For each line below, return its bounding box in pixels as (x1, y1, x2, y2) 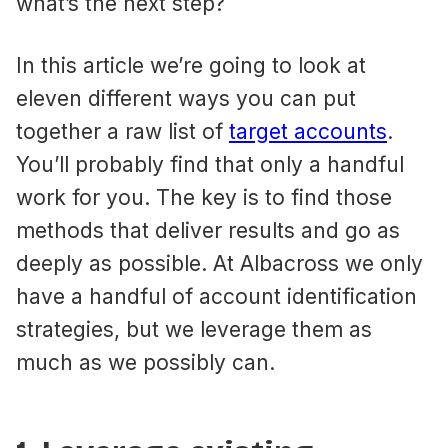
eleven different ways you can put (16, 86, 356, 112)
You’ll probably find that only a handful (16, 152, 404, 178)
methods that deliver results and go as (16, 218, 400, 244)
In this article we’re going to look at (16, 53, 366, 79)
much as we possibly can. (16, 350, 275, 376)
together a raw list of (16, 119, 229, 145)
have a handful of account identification (16, 284, 417, 310)
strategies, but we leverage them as (16, 317, 372, 343)
